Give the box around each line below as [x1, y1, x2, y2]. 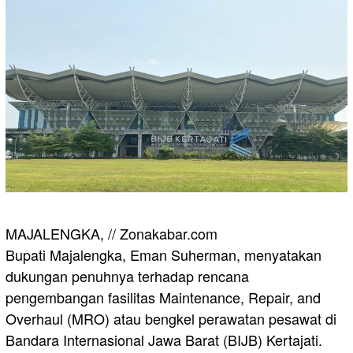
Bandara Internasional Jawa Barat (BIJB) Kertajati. [6, 329, 322, 350]
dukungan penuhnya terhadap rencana [6, 265, 249, 286]
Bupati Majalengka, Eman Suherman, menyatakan [6, 243, 321, 265]
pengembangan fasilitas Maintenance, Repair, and [6, 286, 321, 307]
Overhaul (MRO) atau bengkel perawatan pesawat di [6, 307, 336, 329]
